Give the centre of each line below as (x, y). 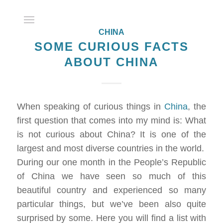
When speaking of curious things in (91, 107)
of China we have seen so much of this (111, 176)
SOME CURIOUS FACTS (111, 47)
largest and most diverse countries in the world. (110, 149)
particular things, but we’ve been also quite (111, 204)
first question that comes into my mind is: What (111, 121)
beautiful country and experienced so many (111, 190)
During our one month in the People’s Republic (111, 163)
